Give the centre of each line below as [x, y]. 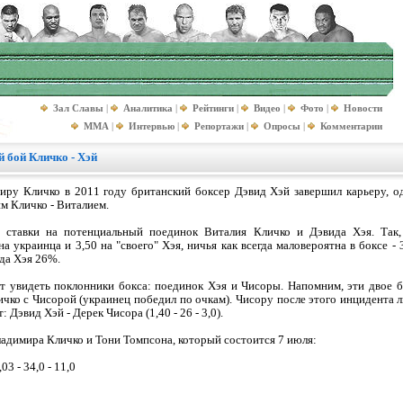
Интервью [152, 126]
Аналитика [148, 108]
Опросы [282, 126]
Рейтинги [213, 108]
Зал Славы [78, 108]
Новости [363, 108]
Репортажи [219, 126]
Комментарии [351, 126]
